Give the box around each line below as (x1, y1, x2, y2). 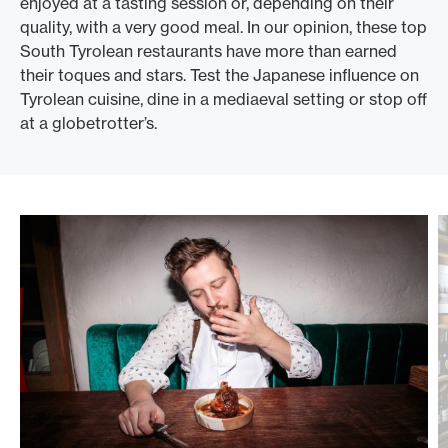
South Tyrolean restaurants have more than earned (20, 41, 397, 61)
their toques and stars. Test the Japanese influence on (20, 65, 419, 85)
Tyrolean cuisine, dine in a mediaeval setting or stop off (20, 89, 427, 109)
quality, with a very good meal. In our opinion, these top (20, 17, 427, 37)
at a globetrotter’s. (20, 113, 157, 133)
